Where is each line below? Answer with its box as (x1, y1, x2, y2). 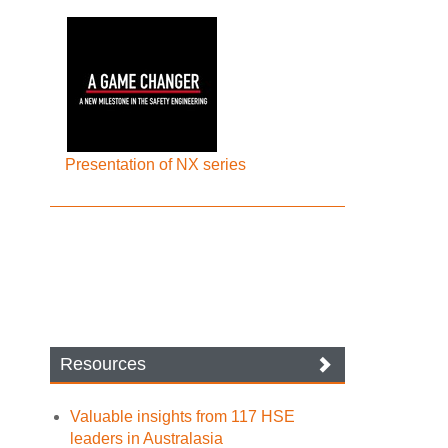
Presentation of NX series (65, 156, 247, 173)
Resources (60, 354, 147, 374)
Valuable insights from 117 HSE (70, 408, 296, 425)
